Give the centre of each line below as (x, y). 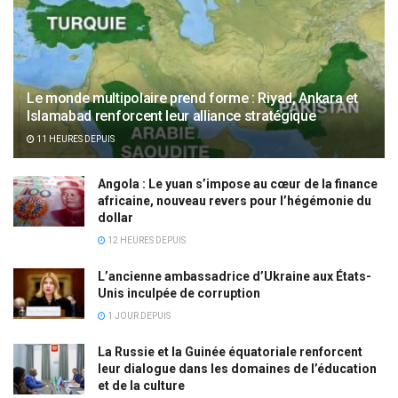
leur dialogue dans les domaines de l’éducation (237, 369)
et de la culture (141, 386)
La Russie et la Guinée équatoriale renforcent (230, 352)
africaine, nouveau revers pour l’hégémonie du (235, 201)
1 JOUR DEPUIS (138, 316)
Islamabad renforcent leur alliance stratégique (171, 116)
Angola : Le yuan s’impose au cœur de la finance (238, 184)
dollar (115, 218)
